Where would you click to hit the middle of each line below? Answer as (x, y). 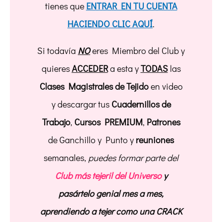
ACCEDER (90, 68)
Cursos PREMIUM (108, 122)
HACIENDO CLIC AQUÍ (110, 24)
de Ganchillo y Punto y (92, 140)
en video (166, 86)
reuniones (155, 140)
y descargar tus (81, 104)
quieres (56, 68)
